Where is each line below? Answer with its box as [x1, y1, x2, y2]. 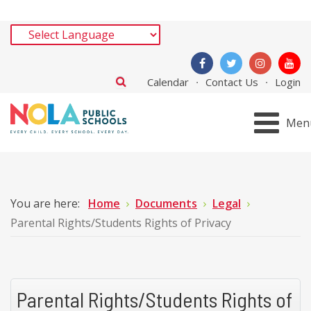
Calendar [147, 75, 189, 89]
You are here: [10, 196, 85, 211]
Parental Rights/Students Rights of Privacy [10, 215, 231, 230]
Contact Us [205, 75, 258, 89]
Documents [135, 196, 197, 211]
